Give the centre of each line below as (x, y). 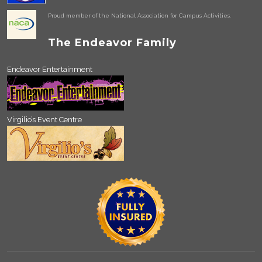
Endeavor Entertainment (50, 69)
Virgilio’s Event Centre (45, 119)
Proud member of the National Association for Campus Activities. (140, 15)
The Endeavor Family (113, 42)
